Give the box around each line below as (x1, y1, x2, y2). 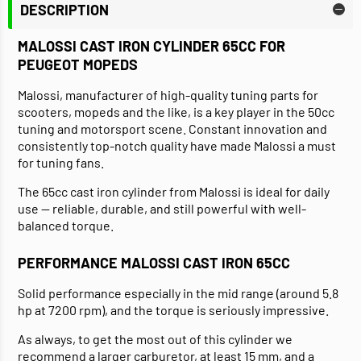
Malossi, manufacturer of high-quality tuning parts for (18, 87, 318, 103)
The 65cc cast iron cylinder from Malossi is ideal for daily (18, 184, 330, 200)
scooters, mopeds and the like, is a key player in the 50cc (18, 104, 334, 120)
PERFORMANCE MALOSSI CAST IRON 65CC (18, 254, 290, 272)
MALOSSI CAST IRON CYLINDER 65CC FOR (18, 37, 285, 56)
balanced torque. (18, 218, 114, 234)
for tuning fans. (18, 155, 104, 171)
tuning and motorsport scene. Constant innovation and (18, 121, 327, 137)
